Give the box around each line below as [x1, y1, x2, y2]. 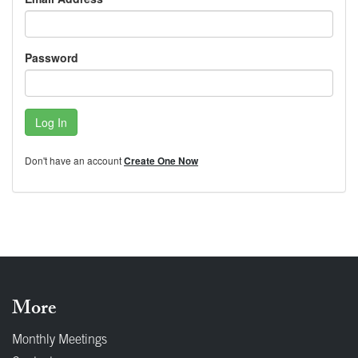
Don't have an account [25, 153, 124, 167]
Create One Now [124, 154, 198, 168]
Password [25, 50, 78, 66]
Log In [35, 114, 67, 130]
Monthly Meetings [12, 334, 107, 347]
